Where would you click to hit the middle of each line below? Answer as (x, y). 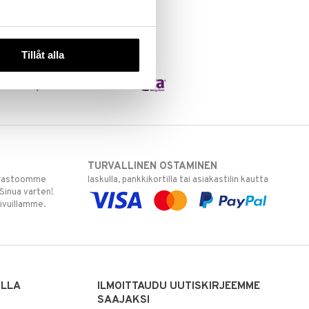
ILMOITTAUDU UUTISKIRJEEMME (179, 286)
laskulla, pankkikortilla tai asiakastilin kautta (178, 180)
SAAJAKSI (124, 300)
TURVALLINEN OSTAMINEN (153, 166)
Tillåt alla (43, 55)
